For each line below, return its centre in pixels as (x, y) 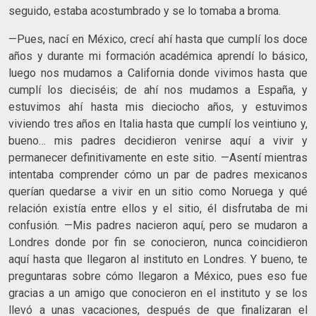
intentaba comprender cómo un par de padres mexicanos (158, 174)
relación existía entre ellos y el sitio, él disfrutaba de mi (158, 208)
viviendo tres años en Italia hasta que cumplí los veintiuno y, (158, 123)
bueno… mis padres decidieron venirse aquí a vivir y (158, 140)
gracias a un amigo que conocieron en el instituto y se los (158, 293)
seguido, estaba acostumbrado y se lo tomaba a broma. (145, 11)
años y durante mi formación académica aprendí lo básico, (158, 56)
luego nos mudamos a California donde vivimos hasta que (158, 73)
